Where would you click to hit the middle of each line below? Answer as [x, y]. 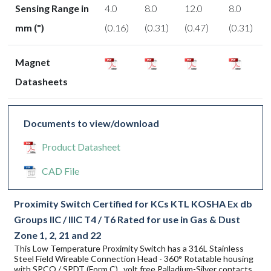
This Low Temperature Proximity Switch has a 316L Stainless [129, 249]
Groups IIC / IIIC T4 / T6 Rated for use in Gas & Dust [127, 220]
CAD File [61, 171]
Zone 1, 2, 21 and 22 [58, 235]
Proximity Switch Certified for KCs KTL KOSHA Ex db [133, 204]
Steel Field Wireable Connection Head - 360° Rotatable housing [134, 259]
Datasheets [42, 82]
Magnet [33, 62]
